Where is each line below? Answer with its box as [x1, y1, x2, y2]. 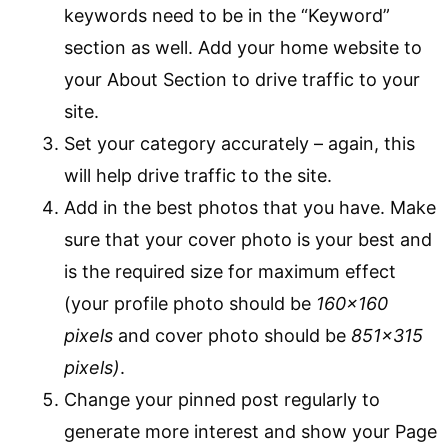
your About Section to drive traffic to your [64, 69, 420, 90]
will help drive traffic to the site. [64, 165, 332, 186]
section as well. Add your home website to [64, 37, 422, 58]
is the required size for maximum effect [64, 261, 396, 282]
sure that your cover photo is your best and [64, 229, 432, 250]
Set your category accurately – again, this [64, 133, 415, 154]
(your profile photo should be [64, 293, 316, 314]
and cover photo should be [113, 325, 351, 346]
